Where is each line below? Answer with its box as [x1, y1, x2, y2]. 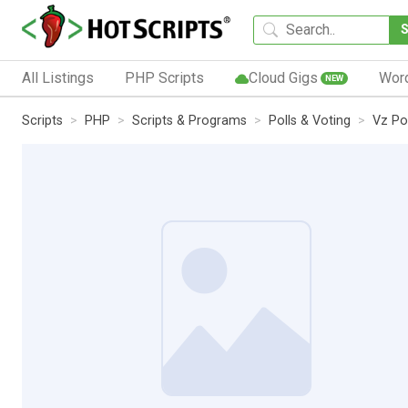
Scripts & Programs [132, 112, 247, 128]
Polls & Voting [269, 112, 351, 128]
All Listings [22, 68, 94, 87]
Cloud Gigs [248, 68, 318, 87]
